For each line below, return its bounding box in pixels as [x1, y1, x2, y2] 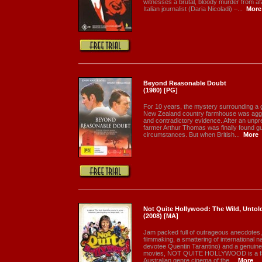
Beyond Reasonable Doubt [143, 80, 226, 87]
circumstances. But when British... [143, 131, 240, 138]
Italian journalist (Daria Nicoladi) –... [143, 5, 243, 12]
